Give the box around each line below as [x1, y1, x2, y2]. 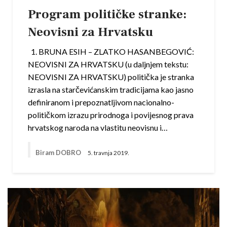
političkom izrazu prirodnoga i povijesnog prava [28, 110, 194, 120]
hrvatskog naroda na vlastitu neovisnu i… [28, 123, 168, 133]
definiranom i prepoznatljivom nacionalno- [28, 97, 174, 107]
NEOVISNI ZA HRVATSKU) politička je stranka [28, 72, 194, 82]
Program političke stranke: [28, 6, 186, 23]
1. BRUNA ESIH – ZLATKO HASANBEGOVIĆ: [28, 47, 194, 57]
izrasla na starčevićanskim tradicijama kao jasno [28, 85, 194, 95]
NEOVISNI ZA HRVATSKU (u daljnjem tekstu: [28, 59, 188, 69]
